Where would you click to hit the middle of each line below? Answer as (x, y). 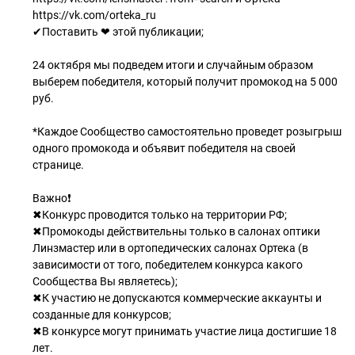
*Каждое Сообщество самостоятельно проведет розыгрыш (187, 132)
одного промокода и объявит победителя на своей (164, 148)
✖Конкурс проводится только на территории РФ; (160, 215)
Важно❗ (52, 198)
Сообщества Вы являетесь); (105, 281)
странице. (58, 165)
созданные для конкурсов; (102, 315)
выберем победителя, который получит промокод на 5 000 (185, 82)
